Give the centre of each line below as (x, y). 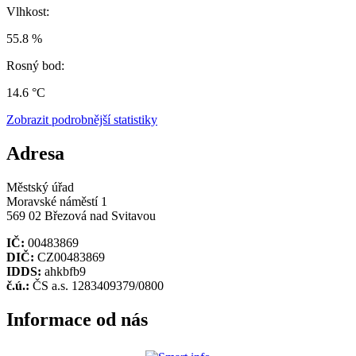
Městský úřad (40, 188)
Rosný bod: (35, 66)
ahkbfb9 (64, 272)
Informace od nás (77, 320)
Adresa (35, 154)
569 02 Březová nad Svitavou (81, 216)
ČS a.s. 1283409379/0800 (97, 286)
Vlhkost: (28, 12)
